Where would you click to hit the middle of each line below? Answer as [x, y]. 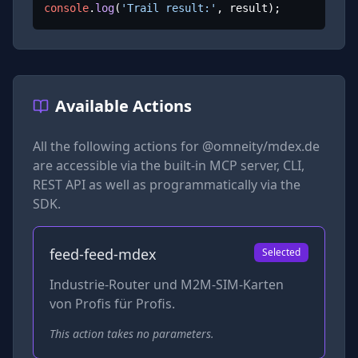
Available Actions [123, 105]
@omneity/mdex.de [261, 146]
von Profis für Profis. [112, 303]
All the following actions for [117, 146]
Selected [281, 252]
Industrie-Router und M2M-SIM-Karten [167, 284]
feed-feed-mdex [103, 254]
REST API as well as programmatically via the [167, 184]
